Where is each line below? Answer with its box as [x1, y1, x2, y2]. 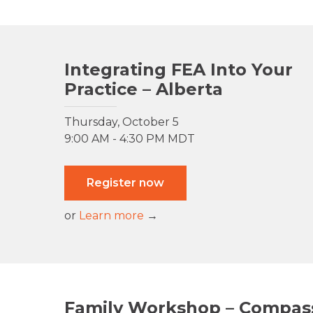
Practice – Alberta [64, 79, 223, 100]
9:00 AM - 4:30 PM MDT [64, 132, 195, 146]
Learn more [79, 209, 144, 223]
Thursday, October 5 [64, 115, 179, 129]
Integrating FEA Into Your [64, 59, 293, 80]
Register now [87, 176, 164, 190]
